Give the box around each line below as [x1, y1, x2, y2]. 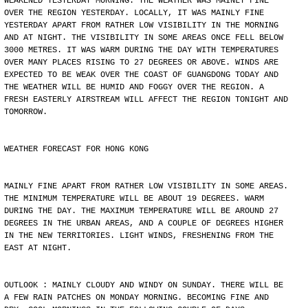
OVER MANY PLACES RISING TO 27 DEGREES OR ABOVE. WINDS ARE [4, 58, 278, 67]
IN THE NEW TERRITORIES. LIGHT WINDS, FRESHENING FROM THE [4, 231, 274, 241]
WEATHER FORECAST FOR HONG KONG [4, 144, 148, 154]
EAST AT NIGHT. [4, 243, 71, 253]
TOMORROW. [4, 107, 47, 117]
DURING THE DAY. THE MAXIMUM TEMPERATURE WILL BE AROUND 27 [4, 206, 278, 216]
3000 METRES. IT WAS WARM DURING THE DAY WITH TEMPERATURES [4, 45, 278, 55]
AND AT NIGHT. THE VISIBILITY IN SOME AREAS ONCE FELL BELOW [4, 33, 283, 43]
